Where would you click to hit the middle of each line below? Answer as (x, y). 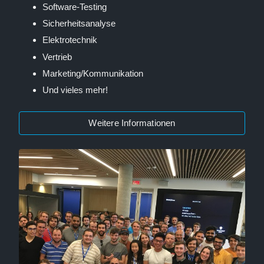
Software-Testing (75, 6)
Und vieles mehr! (75, 90)
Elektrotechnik (70, 40)
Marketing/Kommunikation (93, 74)
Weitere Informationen (132, 123)
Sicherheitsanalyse (79, 24)
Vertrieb (57, 57)
